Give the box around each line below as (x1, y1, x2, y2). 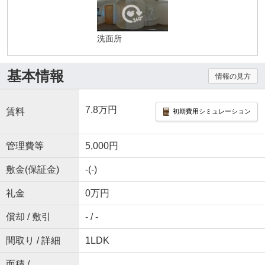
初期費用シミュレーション (172, 108, 251, 115)
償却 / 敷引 (5, 212, 51, 222)
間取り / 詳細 (5, 235, 60, 246)
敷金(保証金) (5, 164, 59, 175)
